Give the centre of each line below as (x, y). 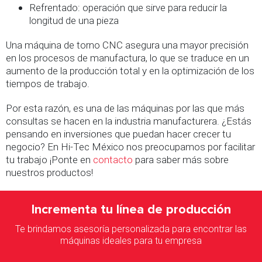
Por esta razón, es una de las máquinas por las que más (125, 108)
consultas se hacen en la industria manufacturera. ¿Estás (129, 121)
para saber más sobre (181, 159)
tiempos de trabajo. (48, 83)
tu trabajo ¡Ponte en (49, 159)
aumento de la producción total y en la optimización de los (130, 70)
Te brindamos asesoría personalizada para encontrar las (131, 229)
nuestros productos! (49, 172)
